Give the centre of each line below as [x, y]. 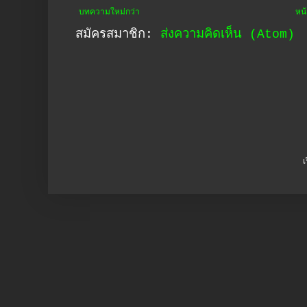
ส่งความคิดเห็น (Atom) [228, 35]
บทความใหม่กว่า [109, 13]
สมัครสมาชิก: [118, 35]
